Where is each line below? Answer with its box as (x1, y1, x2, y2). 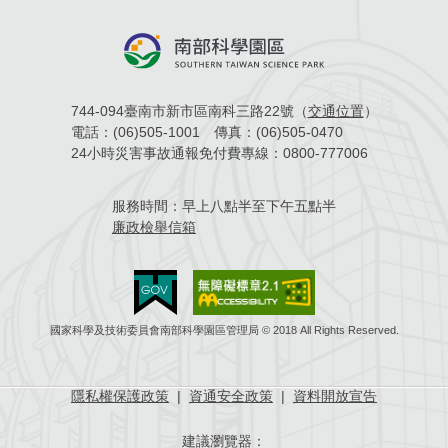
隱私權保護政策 (71, 388, 169, 405)
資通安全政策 (189, 388, 273, 405)
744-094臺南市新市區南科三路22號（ (70, 103, 308, 120)
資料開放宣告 (293, 388, 377, 405)
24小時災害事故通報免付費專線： (70, 145, 283, 162)
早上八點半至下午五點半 (182, 198, 336, 215)
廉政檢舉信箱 (112, 219, 196, 236)
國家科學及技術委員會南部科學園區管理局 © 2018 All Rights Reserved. (49, 324, 399, 337)
